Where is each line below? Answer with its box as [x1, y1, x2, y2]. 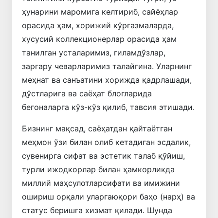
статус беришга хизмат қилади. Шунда [22, 205, 172, 215]
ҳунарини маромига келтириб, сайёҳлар [22, 6, 178, 17]
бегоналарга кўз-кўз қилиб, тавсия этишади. [22, 102, 195, 112]
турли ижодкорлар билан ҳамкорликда [22, 164, 175, 174]
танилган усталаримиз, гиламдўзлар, [22, 47, 165, 57]
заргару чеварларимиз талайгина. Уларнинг [22, 61, 192, 71]
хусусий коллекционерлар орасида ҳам [22, 34, 177, 44]
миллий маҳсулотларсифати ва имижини [22, 178, 180, 188]
